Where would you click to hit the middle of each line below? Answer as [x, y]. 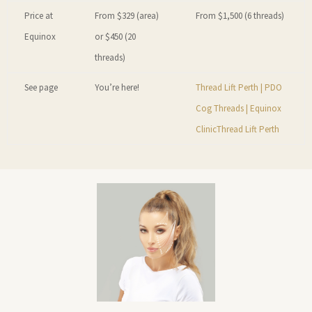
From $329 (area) [127, 16]
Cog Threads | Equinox [239, 109]
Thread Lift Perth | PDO [239, 88]
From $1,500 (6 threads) [240, 16]
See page [41, 88]
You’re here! [117, 88]
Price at [39, 16]
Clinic [206, 130]
